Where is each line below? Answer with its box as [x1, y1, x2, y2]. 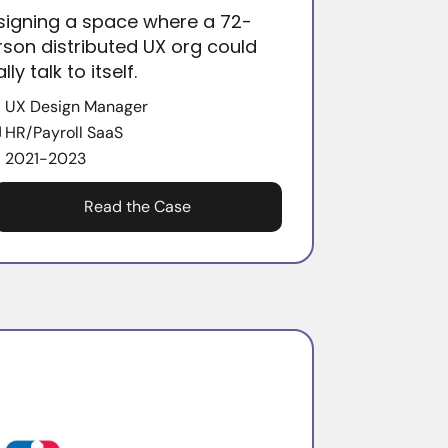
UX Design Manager [5, 96, 149, 118]
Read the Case [83, 196, 191, 218]
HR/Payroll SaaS [5, 122, 124, 144]
